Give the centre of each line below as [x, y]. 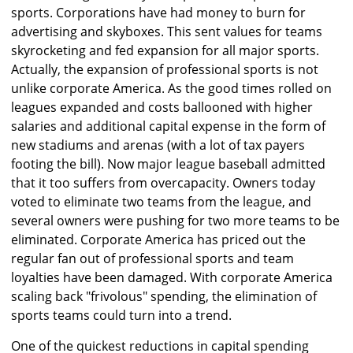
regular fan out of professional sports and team [152, 259]
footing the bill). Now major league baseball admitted [168, 164]
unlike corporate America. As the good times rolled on [171, 89]
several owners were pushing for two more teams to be [175, 221]
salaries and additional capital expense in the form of [168, 126]
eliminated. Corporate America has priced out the [158, 240]
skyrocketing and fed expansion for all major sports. [165, 51]
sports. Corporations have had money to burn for [158, 13]
